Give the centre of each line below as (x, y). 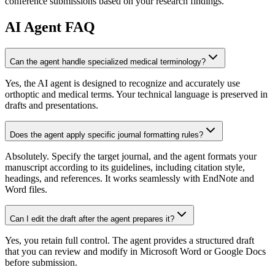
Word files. (26, 189)
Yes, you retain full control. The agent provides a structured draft (130, 240)
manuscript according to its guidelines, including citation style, (125, 167)
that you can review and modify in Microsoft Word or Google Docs (135, 251)
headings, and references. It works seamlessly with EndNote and (130, 178)
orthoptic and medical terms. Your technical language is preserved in (136, 94)
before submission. (41, 262)
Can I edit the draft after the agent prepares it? (92, 219)
